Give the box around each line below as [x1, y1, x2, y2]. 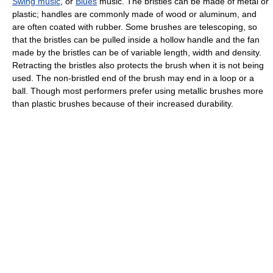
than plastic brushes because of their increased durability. [12, 98, 233, 108]
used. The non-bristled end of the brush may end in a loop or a [12, 73, 254, 83]
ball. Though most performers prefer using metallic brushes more [12, 85, 263, 96]
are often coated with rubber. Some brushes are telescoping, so [12, 21, 257, 32]
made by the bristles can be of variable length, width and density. [12, 47, 261, 57]
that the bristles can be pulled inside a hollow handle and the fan [12, 34, 260, 44]
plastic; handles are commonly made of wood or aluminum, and [12, 9, 257, 19]
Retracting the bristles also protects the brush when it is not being [12, 60, 264, 70]
